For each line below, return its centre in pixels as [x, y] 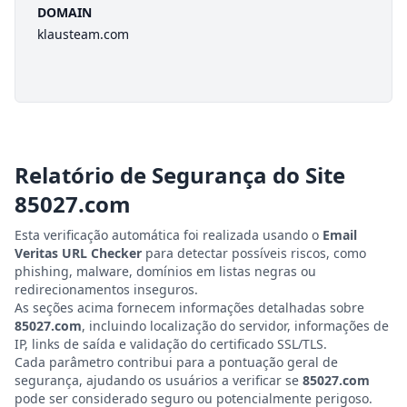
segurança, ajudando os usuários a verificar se [159, 380]
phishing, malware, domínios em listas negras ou [165, 271]
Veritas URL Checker [78, 253]
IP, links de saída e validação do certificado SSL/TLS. [171, 344]
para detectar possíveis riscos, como [254, 253]
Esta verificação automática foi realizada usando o [169, 235]
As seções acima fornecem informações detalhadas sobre [189, 308]
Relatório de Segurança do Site [180, 175]
